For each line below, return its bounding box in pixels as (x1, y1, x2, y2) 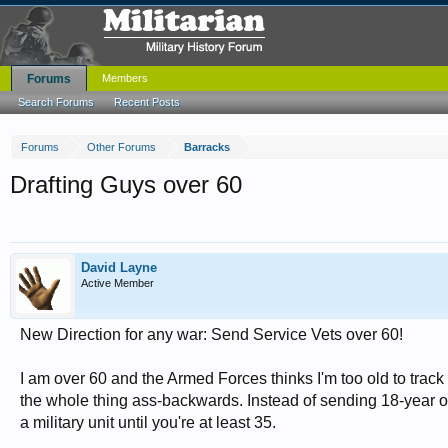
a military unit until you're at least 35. (20, 414, 276, 431)
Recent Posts (114, 96, 180, 108)
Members (102, 72, 148, 84)
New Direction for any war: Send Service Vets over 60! (20, 326, 403, 343)
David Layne (81, 260, 157, 275)
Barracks (184, 141, 230, 153)
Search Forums (18, 96, 94, 108)
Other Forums (87, 141, 156, 153)
